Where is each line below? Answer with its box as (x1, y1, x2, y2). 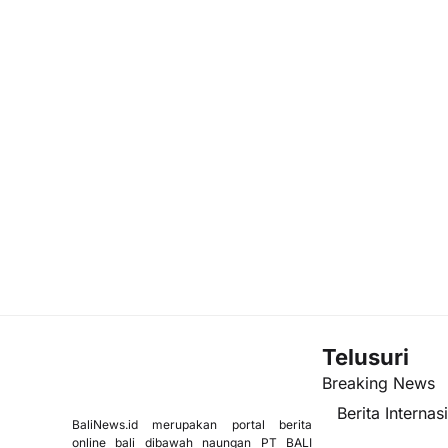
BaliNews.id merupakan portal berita (72, 417, 312, 433)
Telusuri (322, 344, 409, 371)
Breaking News (322, 373, 435, 394)
